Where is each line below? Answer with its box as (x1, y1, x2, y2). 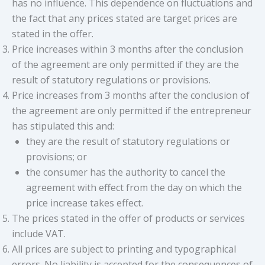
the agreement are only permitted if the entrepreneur (12, 104, 251, 117)
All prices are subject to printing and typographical (12, 242, 236, 256)
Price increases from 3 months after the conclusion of (12, 88, 250, 102)
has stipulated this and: (12, 119, 114, 132)
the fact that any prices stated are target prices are (12, 11, 237, 25)
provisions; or (26, 150, 87, 163)
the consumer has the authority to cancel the (26, 165, 225, 179)
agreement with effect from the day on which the (26, 180, 242, 194)
